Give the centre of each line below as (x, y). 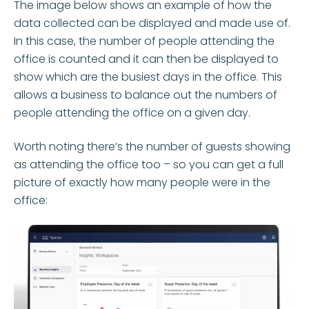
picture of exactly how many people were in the (142, 182)
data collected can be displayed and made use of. (152, 23)
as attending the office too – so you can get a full (149, 164)
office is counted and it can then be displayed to (146, 59)
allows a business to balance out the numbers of (146, 95)
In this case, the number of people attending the (144, 41)
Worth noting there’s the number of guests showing (152, 146)
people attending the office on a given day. (132, 113)
